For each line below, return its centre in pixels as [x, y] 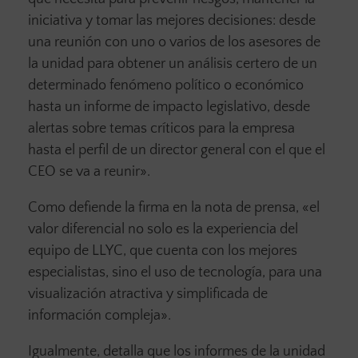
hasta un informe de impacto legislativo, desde [169, 107]
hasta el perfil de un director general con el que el [177, 150]
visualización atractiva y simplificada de [148, 294]
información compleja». [99, 315]
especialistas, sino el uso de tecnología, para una [175, 272]
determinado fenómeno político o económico [166, 85]
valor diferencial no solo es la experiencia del [163, 229]
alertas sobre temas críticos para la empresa [161, 128]
